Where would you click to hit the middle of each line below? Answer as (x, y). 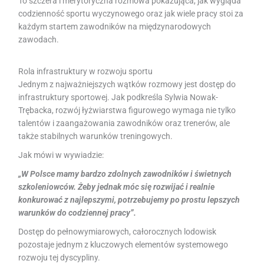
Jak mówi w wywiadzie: (61, 155)
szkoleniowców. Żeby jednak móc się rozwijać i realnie (117, 187)
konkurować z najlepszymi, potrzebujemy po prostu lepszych (129, 199)
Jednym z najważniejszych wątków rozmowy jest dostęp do (127, 84)
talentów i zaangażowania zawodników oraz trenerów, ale (124, 123)
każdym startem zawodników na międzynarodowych (115, 26)
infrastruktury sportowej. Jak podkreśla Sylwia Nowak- (118, 97)
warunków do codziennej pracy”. (77, 212)
